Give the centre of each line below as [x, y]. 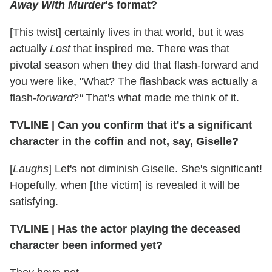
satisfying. [34, 201]
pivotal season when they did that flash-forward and [134, 65]
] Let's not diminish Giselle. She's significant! [155, 168]
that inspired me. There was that [150, 48]
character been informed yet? [86, 245]
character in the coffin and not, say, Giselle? [124, 141]
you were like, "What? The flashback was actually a [134, 81]
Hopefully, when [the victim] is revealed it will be [125, 185]
